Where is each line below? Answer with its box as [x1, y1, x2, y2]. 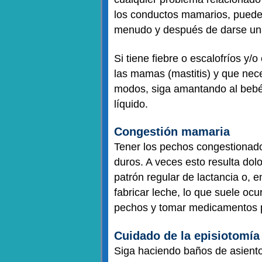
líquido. [114, 98, 151, 110]
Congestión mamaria [114, 125, 230, 138]
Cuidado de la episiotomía [114, 229, 260, 242]
